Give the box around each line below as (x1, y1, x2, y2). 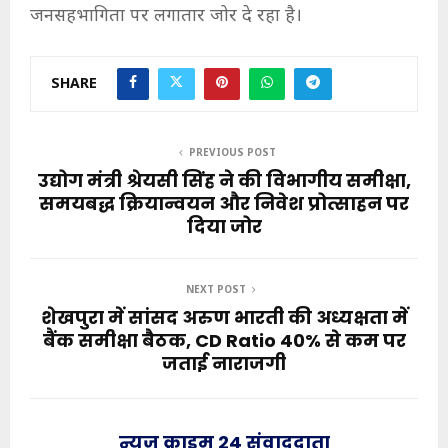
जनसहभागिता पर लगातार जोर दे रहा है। (30, 5, 302, 29)
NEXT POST (186, 284, 246, 298)
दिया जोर (186, 214, 262, 240)
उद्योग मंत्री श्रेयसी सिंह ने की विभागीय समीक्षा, (37, 168, 411, 194)
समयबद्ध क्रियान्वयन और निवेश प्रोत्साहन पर (39, 191, 409, 217)
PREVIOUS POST (188, 147, 276, 161)
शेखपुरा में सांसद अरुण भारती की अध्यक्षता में (40, 305, 408, 331)
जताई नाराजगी (162, 351, 286, 377)
